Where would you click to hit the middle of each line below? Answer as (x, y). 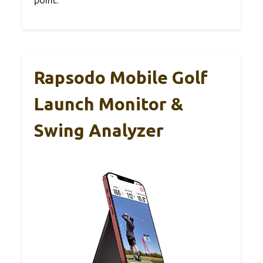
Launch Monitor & (109, 104)
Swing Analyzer (99, 130)
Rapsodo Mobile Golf (121, 77)
